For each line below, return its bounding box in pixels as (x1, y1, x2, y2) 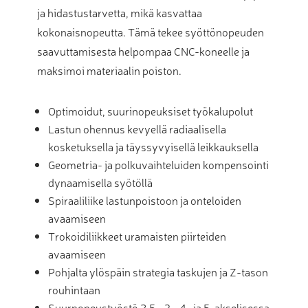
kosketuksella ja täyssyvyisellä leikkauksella (48, 138, 258, 154)
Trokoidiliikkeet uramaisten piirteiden (48, 228, 226, 243)
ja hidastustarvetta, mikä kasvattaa (37, 4, 202, 20)
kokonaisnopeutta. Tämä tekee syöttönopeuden (37, 23, 264, 39)
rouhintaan (48, 281, 100, 297)
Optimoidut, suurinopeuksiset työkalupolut (48, 102, 253, 118)
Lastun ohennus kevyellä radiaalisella (48, 120, 226, 136)
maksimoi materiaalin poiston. (37, 62, 181, 78)
